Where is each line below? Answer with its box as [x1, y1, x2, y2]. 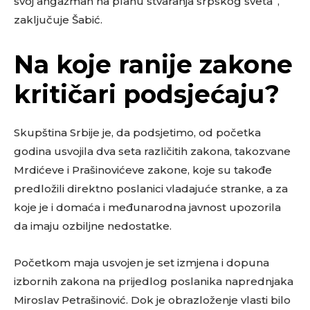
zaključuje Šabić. [14, 13, 102, 27]
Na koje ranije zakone [14, 49, 293, 80]
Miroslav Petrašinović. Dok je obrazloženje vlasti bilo [14, 293, 291, 307]
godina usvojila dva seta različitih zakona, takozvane [14, 145, 291, 158]
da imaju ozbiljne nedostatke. [14, 219, 172, 233]
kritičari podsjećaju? [14, 79, 280, 110]
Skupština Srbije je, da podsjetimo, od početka [14, 126, 261, 140]
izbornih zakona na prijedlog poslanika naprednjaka [14, 275, 293, 289]
